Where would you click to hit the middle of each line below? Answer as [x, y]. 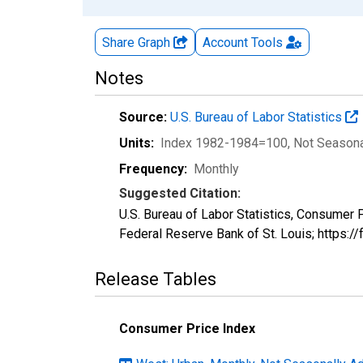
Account [225, 42]
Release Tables [156, 279]
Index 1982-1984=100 [224, 143]
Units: [137, 143]
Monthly [216, 169]
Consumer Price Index [187, 328]
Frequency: [153, 169]
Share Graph [138, 42]
